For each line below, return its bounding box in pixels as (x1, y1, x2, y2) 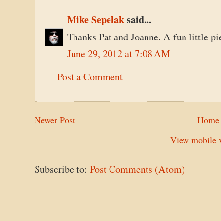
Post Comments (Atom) (90, 162, 185, 176)
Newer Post (35, 113, 75, 126)
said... (124, 12, 151, 27)
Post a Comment (57, 70, 123, 84)
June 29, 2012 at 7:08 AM (67, 47, 170, 61)
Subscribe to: (35, 162, 90, 176)
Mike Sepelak (67, 12, 124, 27)
